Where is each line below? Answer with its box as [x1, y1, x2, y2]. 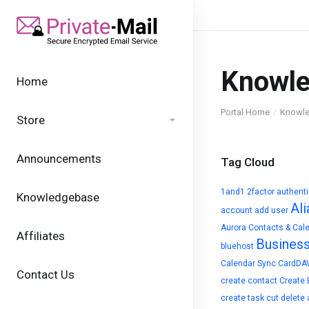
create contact [221, 276, 277, 286]
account [221, 206, 252, 215]
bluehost [221, 241, 254, 251]
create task [221, 293, 264, 303]
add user [255, 206, 288, 215]
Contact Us [17, 268, 74, 281]
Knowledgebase [17, 190, 99, 204]
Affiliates [17, 229, 65, 243]
